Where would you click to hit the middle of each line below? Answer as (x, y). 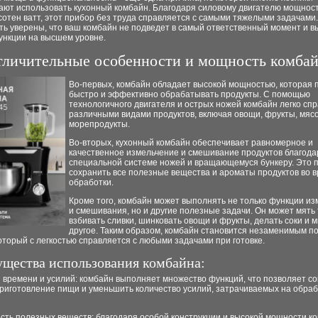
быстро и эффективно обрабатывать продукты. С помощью (190, 94)
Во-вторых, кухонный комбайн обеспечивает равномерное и (191, 143)
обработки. (91, 182)
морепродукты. (99, 124)
